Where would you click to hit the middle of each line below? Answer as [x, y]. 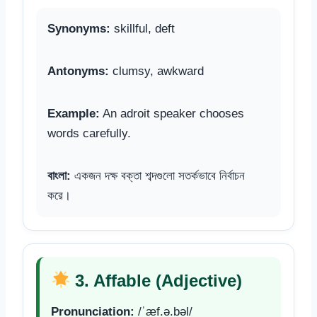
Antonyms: [78, 71]
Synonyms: [79, 28]
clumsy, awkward [156, 71]
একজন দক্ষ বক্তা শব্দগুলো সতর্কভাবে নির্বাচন [158, 175]
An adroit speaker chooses [172, 113]
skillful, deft [143, 28]
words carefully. [89, 133]
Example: [74, 113]
